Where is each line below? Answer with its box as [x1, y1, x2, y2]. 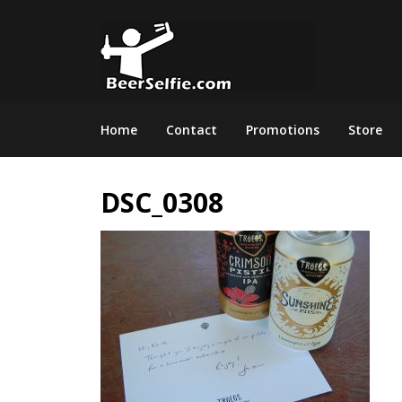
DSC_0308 [100, 184, 223, 222]
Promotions [246, 121, 319, 139]
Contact [166, 121, 217, 139]
